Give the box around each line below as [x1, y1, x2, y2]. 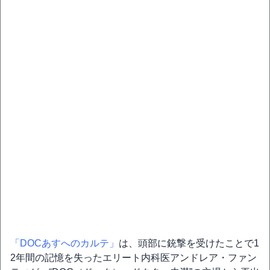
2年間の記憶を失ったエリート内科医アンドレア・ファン [10, 253, 257, 263]
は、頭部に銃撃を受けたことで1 [119, 238, 259, 248]
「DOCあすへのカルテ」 [10, 238, 119, 248]
